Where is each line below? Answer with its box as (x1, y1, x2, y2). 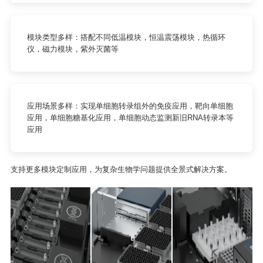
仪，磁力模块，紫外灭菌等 (26, 45, 119, 53)
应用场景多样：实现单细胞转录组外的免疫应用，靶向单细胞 (26, 102, 233, 110)
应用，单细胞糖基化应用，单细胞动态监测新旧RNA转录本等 (26, 113, 234, 122)
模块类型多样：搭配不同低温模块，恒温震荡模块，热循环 (26, 33, 225, 42)
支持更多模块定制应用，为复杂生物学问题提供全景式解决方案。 (10, 165, 232, 174)
